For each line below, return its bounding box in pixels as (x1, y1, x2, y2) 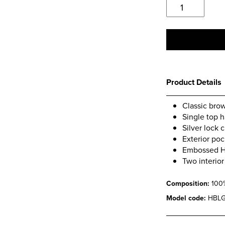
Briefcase (166, 35, 202, 47)
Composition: (166, 178, 211, 189)
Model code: (166, 193, 208, 203)
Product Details (166, 76, 221, 88)
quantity (166, 47, 198, 60)
